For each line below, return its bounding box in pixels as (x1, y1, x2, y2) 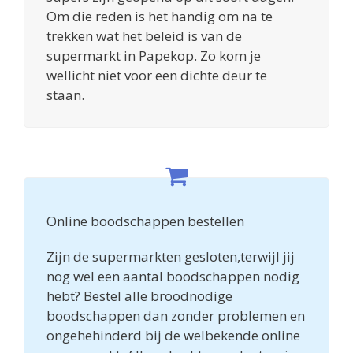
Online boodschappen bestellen (46, 211, 244, 230)
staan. (46, 85, 84, 104)
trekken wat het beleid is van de (46, 26, 242, 45)
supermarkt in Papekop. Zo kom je (46, 46, 261, 65)
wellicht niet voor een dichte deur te (46, 65, 267, 84)
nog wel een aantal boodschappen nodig (46, 266, 299, 285)
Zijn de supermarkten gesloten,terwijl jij (46, 247, 295, 266)
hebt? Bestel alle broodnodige (46, 286, 232, 305)
